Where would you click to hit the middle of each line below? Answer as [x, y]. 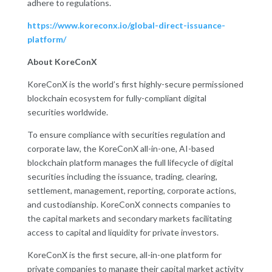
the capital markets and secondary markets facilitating [129, 219]
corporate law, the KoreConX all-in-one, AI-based [121, 149]
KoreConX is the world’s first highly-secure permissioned [135, 84]
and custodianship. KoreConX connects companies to [129, 205]
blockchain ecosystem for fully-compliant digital [117, 98]
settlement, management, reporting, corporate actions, [131, 191]
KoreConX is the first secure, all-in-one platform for [124, 255]
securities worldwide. [67, 112]
